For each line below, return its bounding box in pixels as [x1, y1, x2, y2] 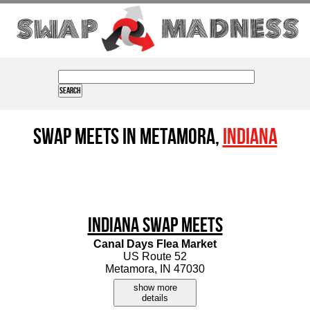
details [142, 293, 168, 304]
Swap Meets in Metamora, [33, 124, 223, 152]
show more [133, 282, 177, 293]
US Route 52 [123, 250, 187, 263]
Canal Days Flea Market [93, 238, 217, 250]
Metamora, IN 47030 [105, 263, 205, 275]
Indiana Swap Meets [87, 213, 223, 239]
